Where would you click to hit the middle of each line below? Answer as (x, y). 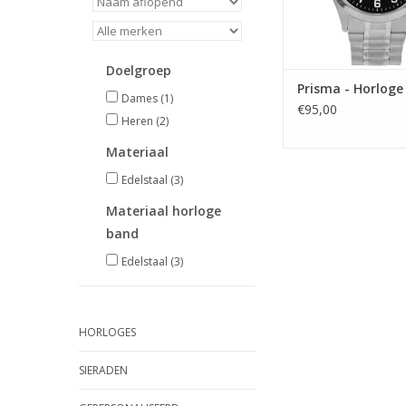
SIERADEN (103, 370)
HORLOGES (107, 332)
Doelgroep (139, 70)
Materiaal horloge (164, 211)
